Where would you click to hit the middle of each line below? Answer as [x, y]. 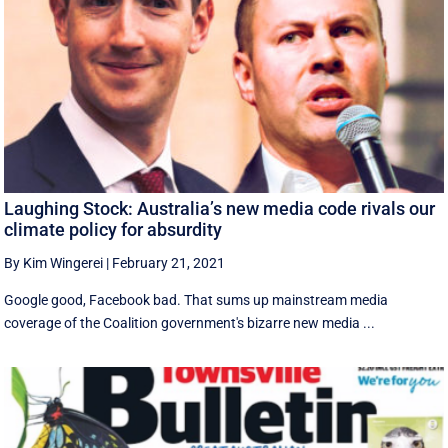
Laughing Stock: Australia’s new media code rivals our [220, 209]
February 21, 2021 [169, 263]
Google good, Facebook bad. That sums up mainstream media [196, 300]
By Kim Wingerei [54, 263]
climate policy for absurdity [113, 230]
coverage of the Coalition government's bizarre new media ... [190, 323]
